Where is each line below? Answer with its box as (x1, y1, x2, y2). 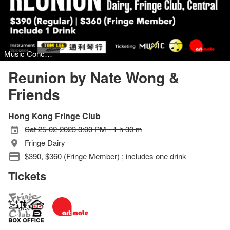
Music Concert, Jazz (45, 48, 52, 59)
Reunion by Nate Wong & (8, 67, 179, 88)
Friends (8, 84, 60, 105)
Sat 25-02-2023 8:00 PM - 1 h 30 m (25, 124, 142, 135)
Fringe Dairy (25, 137, 65, 148)
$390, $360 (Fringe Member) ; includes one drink (25, 150, 186, 161)
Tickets (8, 167, 46, 184)
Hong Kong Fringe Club (8, 110, 101, 122)
